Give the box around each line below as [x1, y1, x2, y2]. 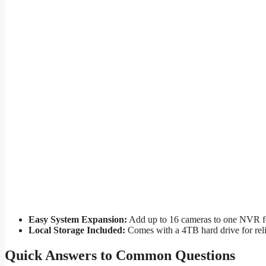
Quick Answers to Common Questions [5, 248, 235, 264]
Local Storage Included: [28, 225, 125, 236]
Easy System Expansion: [28, 214, 127, 225]
